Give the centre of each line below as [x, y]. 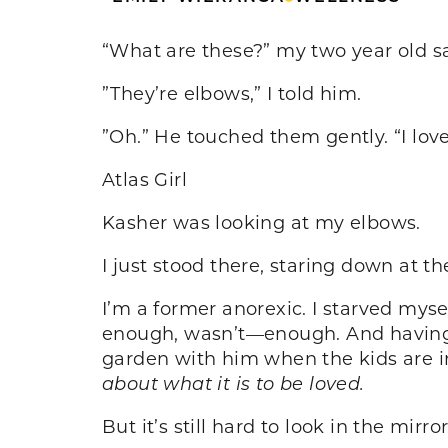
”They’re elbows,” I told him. [232, 92]
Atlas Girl [144, 178]
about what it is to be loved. [233, 382]
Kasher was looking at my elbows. [261, 221]
